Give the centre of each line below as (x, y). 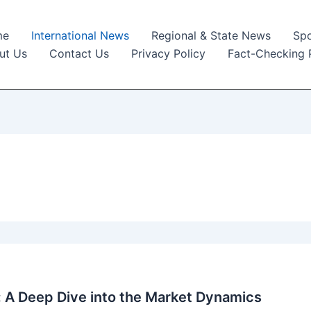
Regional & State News (211, 35)
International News (80, 35)
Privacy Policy (168, 53)
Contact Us (79, 53)
